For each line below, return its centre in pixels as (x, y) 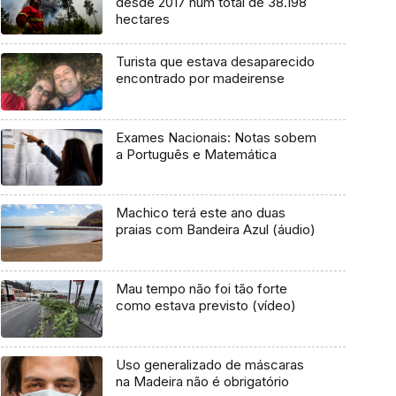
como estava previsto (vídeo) (206, 306)
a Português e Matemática (196, 154)
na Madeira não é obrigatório (202, 381)
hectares (142, 19)
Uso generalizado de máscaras (209, 364)
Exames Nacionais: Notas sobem (216, 137)
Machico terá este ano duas (200, 213)
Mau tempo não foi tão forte (201, 289)
